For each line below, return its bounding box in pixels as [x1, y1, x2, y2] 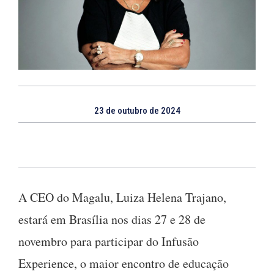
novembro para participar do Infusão [18, 232, 199, 250]
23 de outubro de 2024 [94, 105, 180, 116]
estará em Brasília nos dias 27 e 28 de [18, 210, 206, 228]
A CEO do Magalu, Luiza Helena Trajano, [18, 188, 226, 206]
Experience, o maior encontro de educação [18, 254, 229, 272]
